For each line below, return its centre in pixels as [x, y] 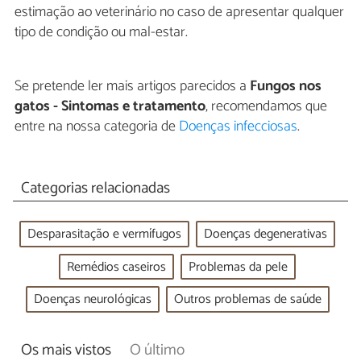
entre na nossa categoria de [97, 126]
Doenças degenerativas [266, 234]
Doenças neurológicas [92, 300]
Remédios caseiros [116, 267]
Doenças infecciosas [238, 126]
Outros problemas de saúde [247, 300]
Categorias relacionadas [95, 189]
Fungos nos [286, 86]
